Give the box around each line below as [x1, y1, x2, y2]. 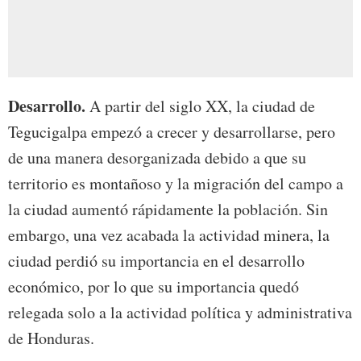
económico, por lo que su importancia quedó [8, 276, 299, 298]
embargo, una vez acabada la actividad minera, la [8, 224, 330, 247]
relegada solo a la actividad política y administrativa [8, 301, 352, 324]
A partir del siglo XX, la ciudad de [89, 95, 315, 118]
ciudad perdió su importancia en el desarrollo [8, 250, 305, 272]
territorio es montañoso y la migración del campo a [8, 172, 343, 195]
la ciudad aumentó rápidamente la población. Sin [8, 198, 328, 221]
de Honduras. [8, 327, 94, 350]
